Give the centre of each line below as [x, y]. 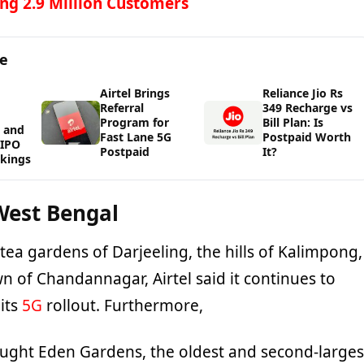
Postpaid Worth [307, 136]
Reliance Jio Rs [303, 93]
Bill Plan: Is [293, 122]
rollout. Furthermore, [122, 305]
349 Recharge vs [308, 107]
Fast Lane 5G [136, 136]
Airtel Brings [135, 93]
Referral [122, 107]
